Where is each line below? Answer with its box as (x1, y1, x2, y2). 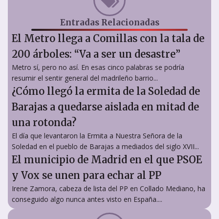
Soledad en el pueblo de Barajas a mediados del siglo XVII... (12, 141, 199, 151)
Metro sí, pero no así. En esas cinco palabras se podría (12, 62, 184, 72)
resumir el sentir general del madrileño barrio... (12, 73, 158, 83)
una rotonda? (12, 116, 76, 129)
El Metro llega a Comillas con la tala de (12, 32, 204, 44)
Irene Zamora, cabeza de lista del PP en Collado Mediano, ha (12, 183, 205, 193)
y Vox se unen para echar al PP (12, 169, 161, 181)
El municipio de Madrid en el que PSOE (12, 153, 202, 166)
